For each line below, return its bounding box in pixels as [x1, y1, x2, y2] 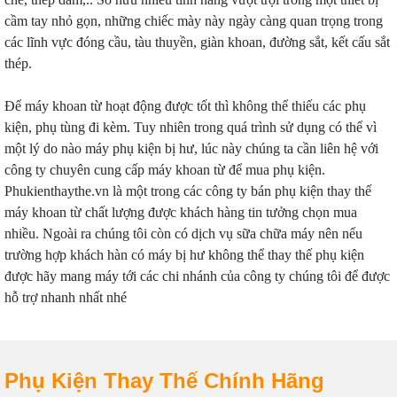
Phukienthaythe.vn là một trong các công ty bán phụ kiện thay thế [4, 183, 371, 198]
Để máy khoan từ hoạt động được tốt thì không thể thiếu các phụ [4, 98, 366, 113]
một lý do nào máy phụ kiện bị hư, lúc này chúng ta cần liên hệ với [4, 141, 378, 156]
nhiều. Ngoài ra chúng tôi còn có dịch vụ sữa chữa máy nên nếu [4, 226, 362, 241]
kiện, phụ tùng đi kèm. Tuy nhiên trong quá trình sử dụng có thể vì [4, 120, 377, 135]
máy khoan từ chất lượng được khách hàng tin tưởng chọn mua [4, 205, 357, 220]
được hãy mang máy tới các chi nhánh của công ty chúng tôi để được [4, 269, 390, 284]
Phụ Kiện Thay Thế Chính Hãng [4, 369, 324, 393]
